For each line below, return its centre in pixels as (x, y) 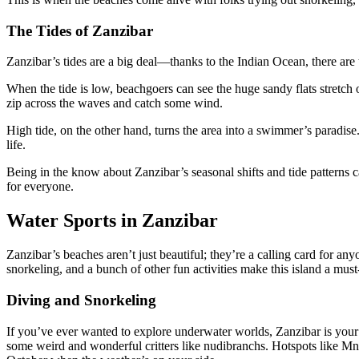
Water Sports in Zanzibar (112, 221)
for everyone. (40, 187)
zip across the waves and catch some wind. (115, 103)
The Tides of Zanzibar (80, 30)
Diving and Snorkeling (81, 300)
